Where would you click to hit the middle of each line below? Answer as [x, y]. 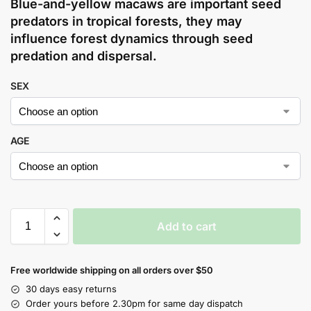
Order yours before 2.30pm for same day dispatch [134, 304]
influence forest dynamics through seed [132, 39]
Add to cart [187, 227]
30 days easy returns [71, 289]
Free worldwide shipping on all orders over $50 [112, 270]
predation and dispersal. [84, 56]
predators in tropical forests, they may [126, 22]
